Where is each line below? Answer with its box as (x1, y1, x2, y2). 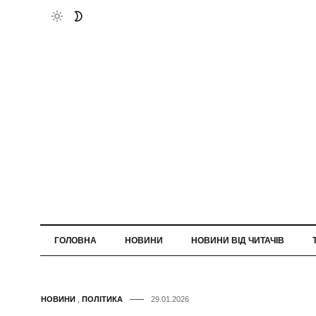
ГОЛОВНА (54, 236, 97, 246)
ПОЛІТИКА (82, 295, 123, 304)
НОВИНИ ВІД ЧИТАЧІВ (191, 236, 284, 246)
